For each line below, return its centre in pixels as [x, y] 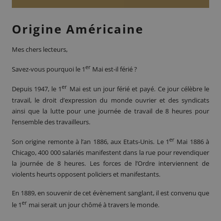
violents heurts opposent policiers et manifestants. [86, 174]
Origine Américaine [78, 29]
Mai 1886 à [192, 141]
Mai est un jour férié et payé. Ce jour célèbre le [138, 89]
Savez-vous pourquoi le [47, 69]
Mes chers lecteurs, [40, 49]
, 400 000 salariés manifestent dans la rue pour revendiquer [122, 152]
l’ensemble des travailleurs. [51, 122]
